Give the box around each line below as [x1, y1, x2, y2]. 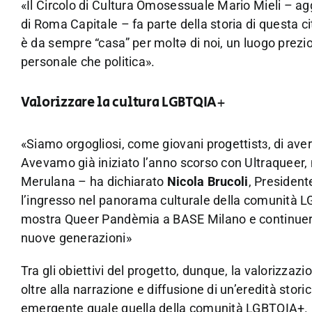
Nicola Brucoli [166, 173, 249, 189]
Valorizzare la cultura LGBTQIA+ [20, 92, 226, 113]
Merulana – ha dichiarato [20, 173, 167, 189]
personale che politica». [20, 54, 155, 70]
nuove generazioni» [20, 230, 132, 245]
